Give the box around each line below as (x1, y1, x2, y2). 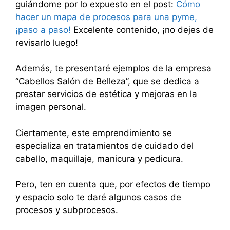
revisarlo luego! (15, 37, 78, 48)
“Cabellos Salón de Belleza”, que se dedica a (15, 76, 199, 87)
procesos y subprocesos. (15, 205, 118, 216)
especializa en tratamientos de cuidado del (15, 140, 194, 151)
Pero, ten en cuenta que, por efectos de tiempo (15, 179, 210, 190)
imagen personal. (15, 102, 86, 112)
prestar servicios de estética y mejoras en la (15, 89, 197, 100)
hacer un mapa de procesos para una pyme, (15, 11, 197, 22)
